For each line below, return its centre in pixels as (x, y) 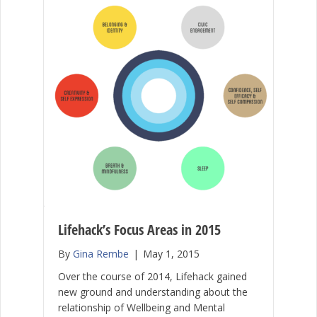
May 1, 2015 (171, 253)
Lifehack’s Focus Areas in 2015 (139, 229)
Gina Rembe (100, 253)
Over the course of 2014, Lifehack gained (152, 276)
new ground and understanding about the (152, 292)
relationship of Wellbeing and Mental (141, 307)
